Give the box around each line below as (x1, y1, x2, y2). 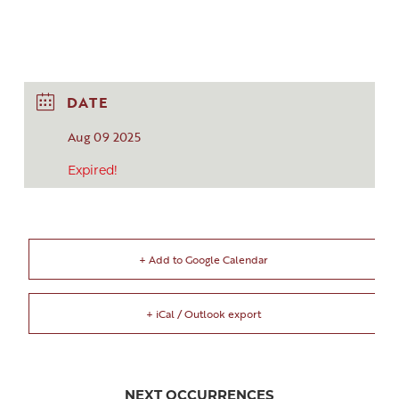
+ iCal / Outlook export (146, 305, 262, 322)
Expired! (67, 161, 118, 178)
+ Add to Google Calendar (139, 250, 269, 267)
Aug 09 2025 (67, 126, 141, 146)
